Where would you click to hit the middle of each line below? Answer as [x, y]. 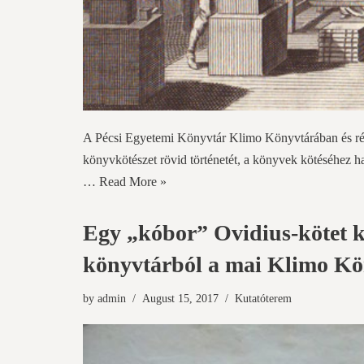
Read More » [133, 182]
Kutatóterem [263, 299]
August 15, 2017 [180, 299]
